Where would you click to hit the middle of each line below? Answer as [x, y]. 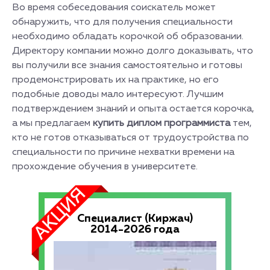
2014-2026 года [135, 230]
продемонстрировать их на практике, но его [115, 80]
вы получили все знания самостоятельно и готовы [127, 66]
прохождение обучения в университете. [105, 167]
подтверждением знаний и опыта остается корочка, [133, 109]
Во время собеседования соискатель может [114, 8]
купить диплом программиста [163, 124]
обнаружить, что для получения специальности [122, 22]
